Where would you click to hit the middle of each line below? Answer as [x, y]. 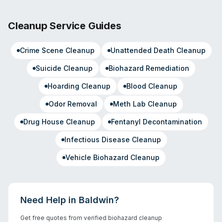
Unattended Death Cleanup [158, 50]
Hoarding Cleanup [79, 86]
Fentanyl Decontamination [156, 122]
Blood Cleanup [152, 86]
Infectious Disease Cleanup [112, 139]
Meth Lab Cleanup [145, 104]
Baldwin [96, 200]
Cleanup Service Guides [65, 26]
